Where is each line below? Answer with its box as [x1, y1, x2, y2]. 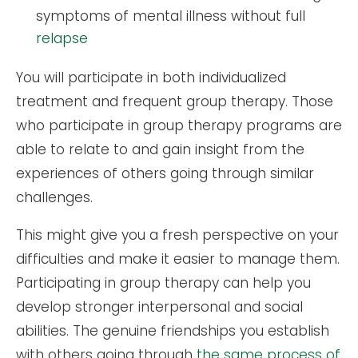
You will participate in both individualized [16, 67, 286, 87]
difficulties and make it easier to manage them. [16, 249, 340, 268]
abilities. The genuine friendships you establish [16, 320, 329, 340]
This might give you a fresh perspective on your [16, 225, 339, 245]
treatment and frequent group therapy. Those [16, 91, 333, 111]
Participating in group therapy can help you [16, 272, 311, 292]
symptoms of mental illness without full [36, 6, 305, 26]
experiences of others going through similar [16, 163, 314, 183]
